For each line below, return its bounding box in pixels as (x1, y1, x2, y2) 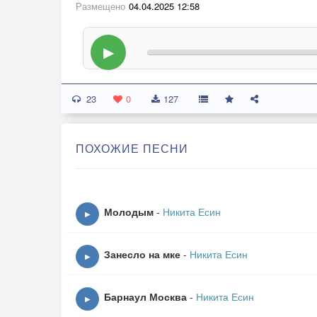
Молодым (104, 204, 156, 219)
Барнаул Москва (104, 289, 190, 304)
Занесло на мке (104, 247, 183, 261)
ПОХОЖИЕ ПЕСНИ (76, 140, 188, 156)
